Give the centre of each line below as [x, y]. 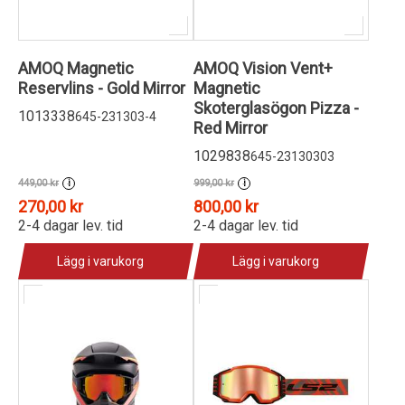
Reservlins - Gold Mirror [102, 88]
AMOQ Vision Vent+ [263, 68]
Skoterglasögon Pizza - [276, 108]
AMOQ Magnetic [76, 68]
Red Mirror [231, 128]
